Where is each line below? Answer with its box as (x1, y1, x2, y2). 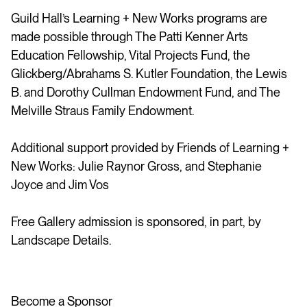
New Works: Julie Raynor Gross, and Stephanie (11, 158, 262, 173)
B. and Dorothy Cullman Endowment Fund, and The (11, 84, 280, 99)
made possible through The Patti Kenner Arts (11, 29, 248, 44)
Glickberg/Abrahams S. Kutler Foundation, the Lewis (11, 66, 287, 81)
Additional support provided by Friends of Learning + (11, 140, 289, 155)
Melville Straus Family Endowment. (11, 103, 197, 118)
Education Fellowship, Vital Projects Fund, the (11, 47, 250, 62)
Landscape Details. (11, 232, 111, 247)
